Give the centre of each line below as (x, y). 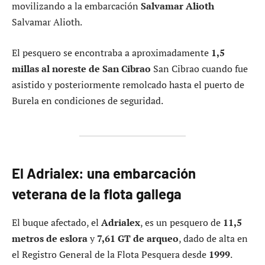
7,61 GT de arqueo (138, 239)
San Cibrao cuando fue (199, 68)
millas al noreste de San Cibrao (81, 68)
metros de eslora (50, 239)
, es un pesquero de (182, 223)
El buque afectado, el (56, 223)
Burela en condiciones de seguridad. (88, 100)
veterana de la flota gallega (97, 194)
